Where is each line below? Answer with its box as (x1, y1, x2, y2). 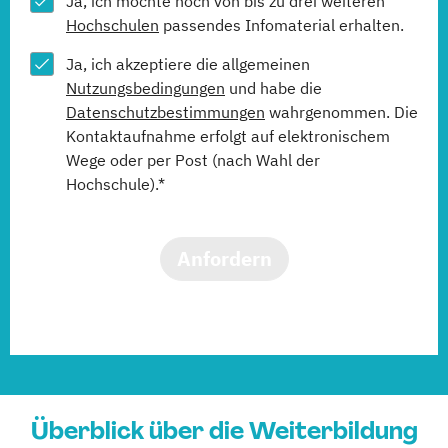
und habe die (225, 77, 322, 98)
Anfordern (176, 244, 272, 272)
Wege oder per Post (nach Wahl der (66, 149, 320, 170)
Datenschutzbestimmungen (66, 101, 265, 122)
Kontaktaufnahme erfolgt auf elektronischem (66, 125, 390, 146)
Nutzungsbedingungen (66, 77, 225, 98)
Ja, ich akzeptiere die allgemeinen (66, 53, 310, 74)
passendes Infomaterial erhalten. (159, 14, 404, 35)
